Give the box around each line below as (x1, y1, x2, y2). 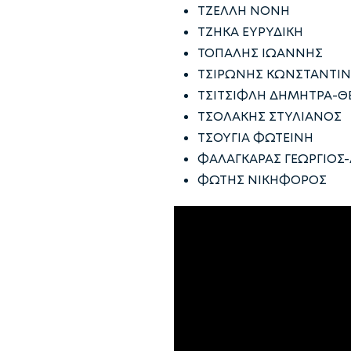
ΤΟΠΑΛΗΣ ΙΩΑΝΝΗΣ (197, 45, 323, 61)
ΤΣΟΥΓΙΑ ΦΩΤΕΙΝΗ (197, 129, 313, 146)
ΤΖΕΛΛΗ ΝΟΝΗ (197, 2, 290, 19)
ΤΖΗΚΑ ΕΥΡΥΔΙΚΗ (197, 24, 303, 40)
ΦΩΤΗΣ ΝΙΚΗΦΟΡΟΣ (197, 172, 327, 188)
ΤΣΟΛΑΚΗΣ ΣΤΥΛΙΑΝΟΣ (197, 108, 342, 125)
